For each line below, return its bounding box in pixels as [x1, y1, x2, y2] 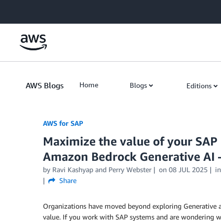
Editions [186, 81, 212, 90]
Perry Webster [109, 165, 151, 174]
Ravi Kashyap [52, 165, 93, 174]
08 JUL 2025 [168, 165, 208, 174]
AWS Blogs [26, 80, 64, 90]
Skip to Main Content [4, 5, 70, 14]
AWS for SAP [43, 119, 83, 127]
